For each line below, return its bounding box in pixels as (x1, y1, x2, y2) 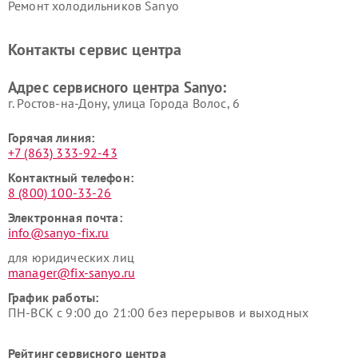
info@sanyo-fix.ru (8, 225, 109, 241)
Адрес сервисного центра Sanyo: (8, 78, 227, 97)
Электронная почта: (8, 209, 122, 225)
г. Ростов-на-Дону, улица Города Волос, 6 (8, 95, 240, 111)
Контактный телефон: (8, 169, 133, 185)
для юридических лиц (8, 249, 134, 265)
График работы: (8, 289, 99, 305)
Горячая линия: (8, 129, 95, 145)
